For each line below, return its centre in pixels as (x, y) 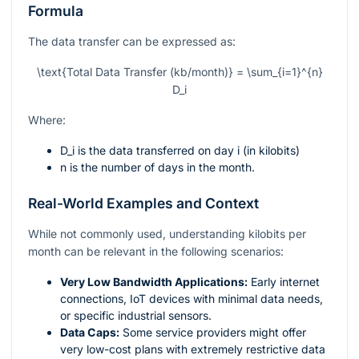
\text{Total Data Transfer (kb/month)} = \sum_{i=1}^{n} (179, 72)
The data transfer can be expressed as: (132, 42)
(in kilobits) (270, 151)
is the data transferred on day (156, 151)
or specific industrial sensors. (136, 316)
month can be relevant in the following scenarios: (156, 252)
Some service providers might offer (213, 333)
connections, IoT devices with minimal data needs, (192, 299)
